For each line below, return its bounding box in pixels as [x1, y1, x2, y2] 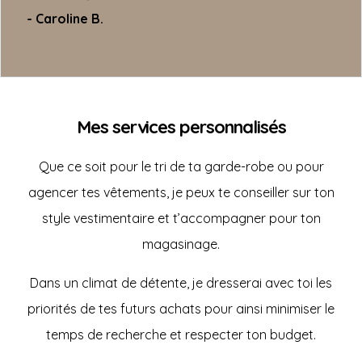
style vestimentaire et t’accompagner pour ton [41, 210, 321, 226]
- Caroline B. [27, 11, 103, 27]
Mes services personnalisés [76, 116, 286, 138]
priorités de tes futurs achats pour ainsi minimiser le [27, 301, 335, 317]
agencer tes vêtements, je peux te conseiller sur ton [27, 184, 335, 200]
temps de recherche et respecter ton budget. [46, 326, 317, 343]
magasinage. [142, 236, 221, 252]
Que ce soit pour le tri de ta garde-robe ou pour [38, 158, 324, 175]
